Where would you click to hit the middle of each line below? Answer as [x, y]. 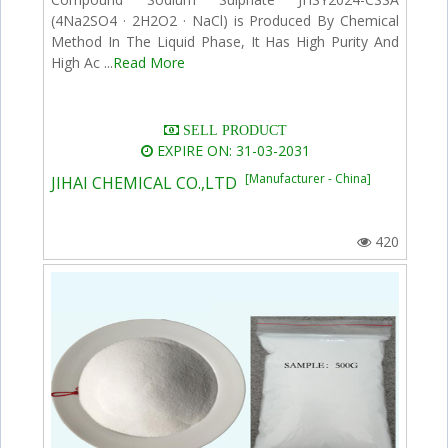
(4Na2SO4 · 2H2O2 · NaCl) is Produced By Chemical [225, 20]
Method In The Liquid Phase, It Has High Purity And [225, 41]
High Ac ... [82, 62]
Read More [149, 62]
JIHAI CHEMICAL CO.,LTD [148, 182]
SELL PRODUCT [232, 129]
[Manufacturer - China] [308, 178]
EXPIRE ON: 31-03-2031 [231, 150]
